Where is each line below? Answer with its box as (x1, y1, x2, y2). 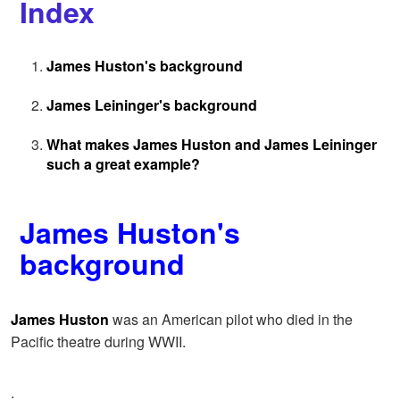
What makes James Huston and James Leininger (46, 134, 377, 155)
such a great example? (46, 154, 200, 175)
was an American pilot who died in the (109, 309, 353, 330)
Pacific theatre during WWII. (11, 331, 186, 353)
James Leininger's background (46, 95, 257, 116)
